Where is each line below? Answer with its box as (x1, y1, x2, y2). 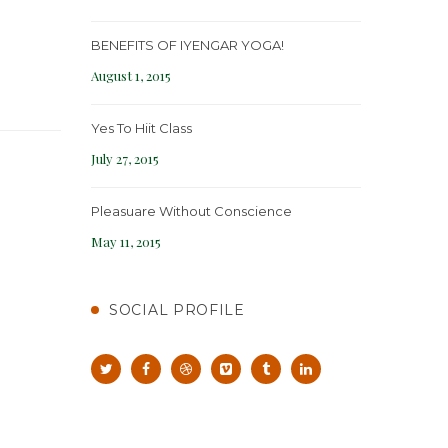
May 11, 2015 (91, 232, 161, 250)
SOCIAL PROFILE (109, 300, 245, 319)
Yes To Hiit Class (91, 119, 192, 136)
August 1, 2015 (91, 66, 171, 84)
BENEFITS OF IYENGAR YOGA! (91, 36, 284, 53)
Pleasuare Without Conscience (91, 202, 292, 219)
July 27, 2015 (91, 149, 159, 167)
